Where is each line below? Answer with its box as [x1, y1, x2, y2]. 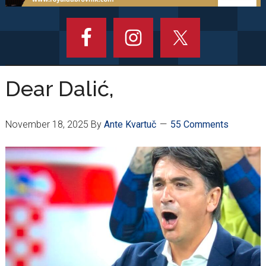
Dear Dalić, [5, 76, 114, 102]
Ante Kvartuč [103, 119, 156, 131]
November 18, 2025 [5, 119, 88, 131]
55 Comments [170, 119, 229, 131]
